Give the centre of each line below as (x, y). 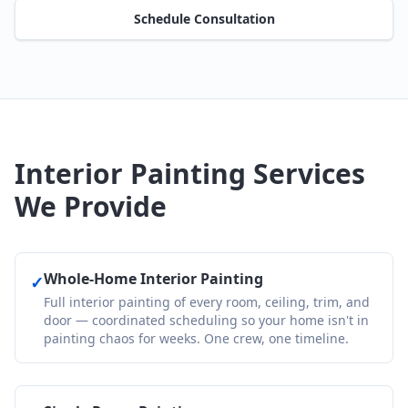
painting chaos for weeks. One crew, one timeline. (196, 338)
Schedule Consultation (204, 19)
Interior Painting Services (190, 173)
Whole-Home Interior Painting (153, 279)
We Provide (91, 206)
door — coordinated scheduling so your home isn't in (206, 320)
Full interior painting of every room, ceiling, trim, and (207, 302)
